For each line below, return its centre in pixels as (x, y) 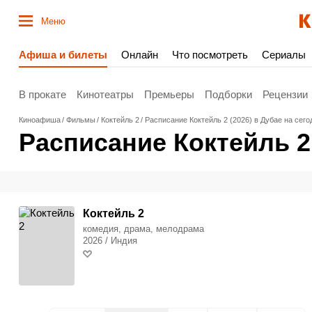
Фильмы (81, 120)
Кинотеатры (105, 94)
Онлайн (140, 55)
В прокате (42, 94)
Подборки (228, 94)
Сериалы (284, 55)
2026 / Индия (110, 241)
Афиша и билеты (63, 55)
